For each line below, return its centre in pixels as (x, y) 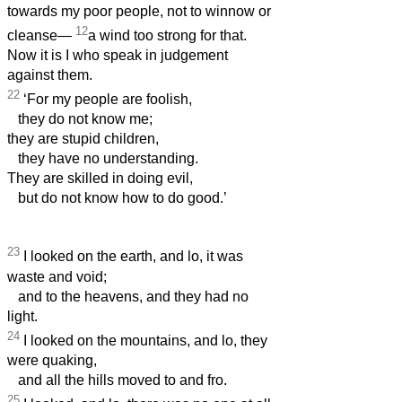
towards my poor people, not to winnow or (139, 11)
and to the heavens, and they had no (128, 296)
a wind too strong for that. (167, 36)
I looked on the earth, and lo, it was (131, 257)
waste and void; (57, 276)
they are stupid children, (83, 139)
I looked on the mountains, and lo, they (144, 341)
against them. (50, 75)
